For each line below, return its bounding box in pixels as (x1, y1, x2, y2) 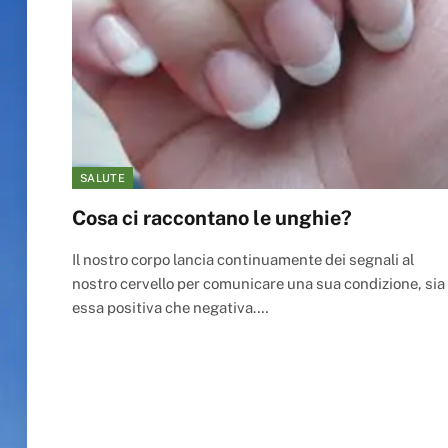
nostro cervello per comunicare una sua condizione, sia (72, 274, 445, 292)
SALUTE (80, 171, 125, 184)
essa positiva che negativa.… (72, 298, 268, 316)
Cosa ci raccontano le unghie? (72, 205, 352, 230)
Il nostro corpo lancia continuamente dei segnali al (72, 250, 414, 268)
